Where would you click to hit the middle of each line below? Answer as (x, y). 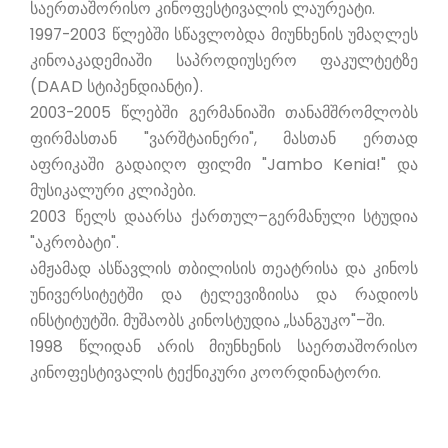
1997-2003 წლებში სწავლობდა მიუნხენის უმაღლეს (224, 34)
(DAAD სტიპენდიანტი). (116, 86)
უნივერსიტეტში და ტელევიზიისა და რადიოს (224, 294)
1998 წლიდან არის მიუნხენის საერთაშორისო (224, 346)
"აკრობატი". (74, 242)
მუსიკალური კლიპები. (113, 190)
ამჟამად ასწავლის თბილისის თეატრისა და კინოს (224, 268)
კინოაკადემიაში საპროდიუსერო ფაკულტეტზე (224, 60)
